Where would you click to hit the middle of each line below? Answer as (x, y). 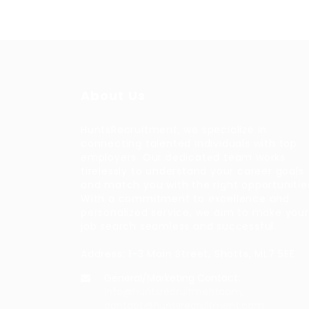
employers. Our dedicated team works (183, 157)
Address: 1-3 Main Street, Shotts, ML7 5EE (188, 254)
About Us (113, 96)
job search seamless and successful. (179, 226)
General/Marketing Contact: (172, 278)
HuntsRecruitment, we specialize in (174, 130)
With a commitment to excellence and (185, 199)
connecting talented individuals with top (189, 143)
